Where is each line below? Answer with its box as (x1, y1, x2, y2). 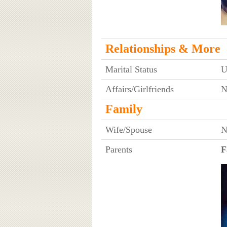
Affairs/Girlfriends (105, 84, 174, 94)
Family (105, 102, 142, 116)
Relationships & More (105, 42, 220, 55)
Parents (105, 144, 132, 155)
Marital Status (105, 64, 157, 74)
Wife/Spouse (105, 124, 152, 135)
